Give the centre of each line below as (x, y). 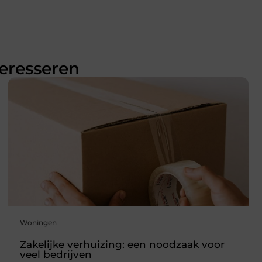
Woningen (38, 222)
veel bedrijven (56, 254)
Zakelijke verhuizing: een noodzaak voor (122, 244)
